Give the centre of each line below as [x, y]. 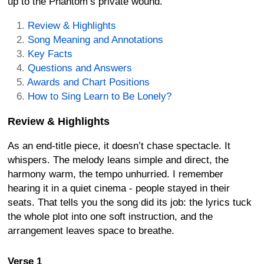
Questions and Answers [80, 68]
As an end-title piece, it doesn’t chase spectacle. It [119, 146]
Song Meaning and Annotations [95, 39]
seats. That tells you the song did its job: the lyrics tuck [130, 202]
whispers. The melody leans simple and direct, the [118, 160]
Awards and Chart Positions [88, 82]
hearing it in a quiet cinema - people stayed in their [119, 188]
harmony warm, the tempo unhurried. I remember [115, 174]
